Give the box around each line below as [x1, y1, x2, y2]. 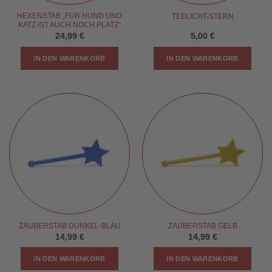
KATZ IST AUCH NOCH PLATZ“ [18, 21, 121, 30]
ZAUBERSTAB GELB [168, 222, 237, 231]
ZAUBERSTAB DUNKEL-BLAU [18, 222, 121, 231]
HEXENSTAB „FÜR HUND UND [17, 12, 122, 21]
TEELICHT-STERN [171, 12, 234, 21]
